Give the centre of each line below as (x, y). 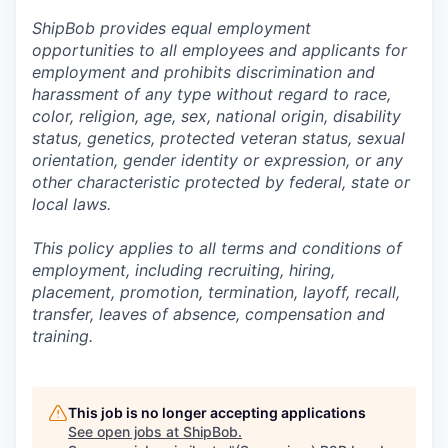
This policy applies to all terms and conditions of (217, 248)
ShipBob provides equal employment (171, 28)
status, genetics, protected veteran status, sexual (218, 138)
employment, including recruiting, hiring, (183, 270)
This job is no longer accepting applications (217, 412)
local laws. (71, 204)
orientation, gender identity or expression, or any (217, 160)
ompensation (303, 314)
